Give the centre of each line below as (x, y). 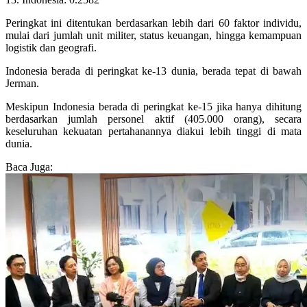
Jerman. (22, 83)
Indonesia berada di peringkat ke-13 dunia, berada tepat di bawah (153, 71)
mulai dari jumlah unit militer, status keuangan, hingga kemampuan (153, 35)
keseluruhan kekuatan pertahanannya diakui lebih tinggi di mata (153, 131)
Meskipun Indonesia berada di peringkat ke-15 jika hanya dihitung (153, 106)
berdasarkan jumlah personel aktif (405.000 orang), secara (153, 119)
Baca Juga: (29, 167)
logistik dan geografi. (51, 47)
